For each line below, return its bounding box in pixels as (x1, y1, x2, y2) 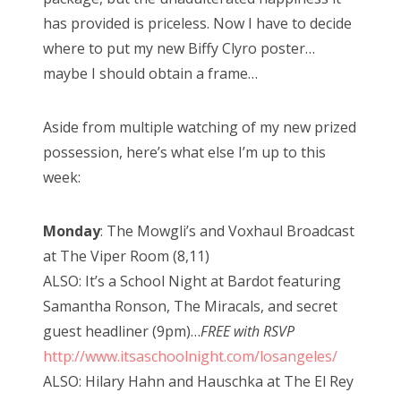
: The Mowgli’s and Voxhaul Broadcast (100, 221, 354, 242)
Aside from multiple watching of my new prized (43, 117, 356, 138)
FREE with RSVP (200, 321, 294, 342)
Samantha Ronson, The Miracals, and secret (43, 296, 337, 317)
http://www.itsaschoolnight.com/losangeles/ (43, 346, 337, 367)
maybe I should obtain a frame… (43, 64, 258, 84)
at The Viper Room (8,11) (43, 246, 209, 267)
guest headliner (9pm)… (43, 321, 200, 342)
